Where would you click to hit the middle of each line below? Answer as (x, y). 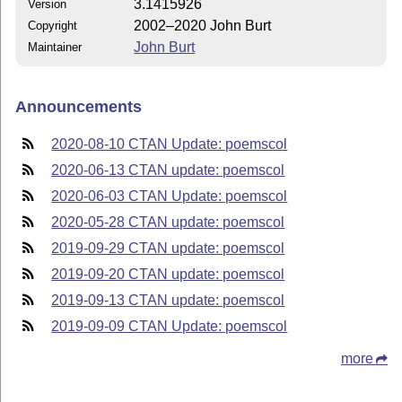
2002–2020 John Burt (203, 25)
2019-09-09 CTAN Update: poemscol (170, 326)
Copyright (53, 25)
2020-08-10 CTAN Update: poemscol (170, 144)
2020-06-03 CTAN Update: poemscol (170, 196)
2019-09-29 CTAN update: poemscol (168, 248)
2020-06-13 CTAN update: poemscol (168, 170)
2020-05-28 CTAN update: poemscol (168, 222)
